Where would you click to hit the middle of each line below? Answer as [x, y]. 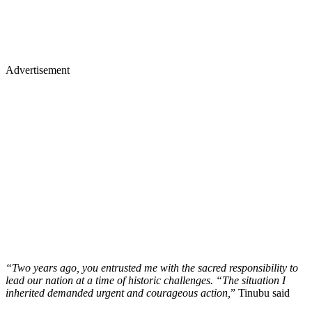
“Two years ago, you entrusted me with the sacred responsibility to [152, 267]
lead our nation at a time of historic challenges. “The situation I [146, 280]
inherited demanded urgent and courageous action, [118, 292]
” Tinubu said [260, 292]
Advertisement [38, 70]
